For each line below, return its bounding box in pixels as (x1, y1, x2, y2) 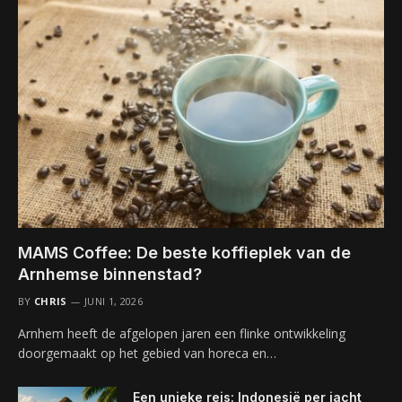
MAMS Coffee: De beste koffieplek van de (18, 243, 351, 263)
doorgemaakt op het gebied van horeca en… (18, 345, 276, 363)
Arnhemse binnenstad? (18, 265, 202, 284)
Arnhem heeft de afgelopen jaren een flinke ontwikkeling (18, 325, 345, 343)
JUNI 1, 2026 (84, 294, 143, 309)
